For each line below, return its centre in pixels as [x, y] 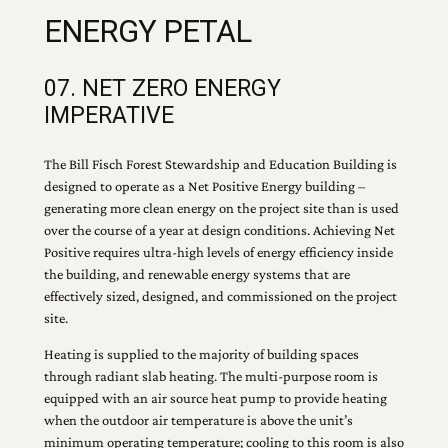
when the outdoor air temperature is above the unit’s [198, 420]
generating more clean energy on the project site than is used [221, 207]
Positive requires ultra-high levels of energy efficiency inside [218, 251]
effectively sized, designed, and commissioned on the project [220, 295]
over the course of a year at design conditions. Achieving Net [219, 229]
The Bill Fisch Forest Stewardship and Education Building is [220, 163]
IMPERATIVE [108, 115]
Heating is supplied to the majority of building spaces [201, 354]
